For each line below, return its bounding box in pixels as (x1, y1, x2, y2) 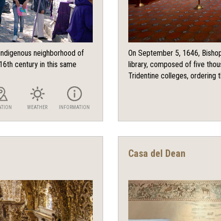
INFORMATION (59, 105, 90, 110)
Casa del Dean (128, 147, 185, 160)
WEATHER (27, 105, 47, 110)
